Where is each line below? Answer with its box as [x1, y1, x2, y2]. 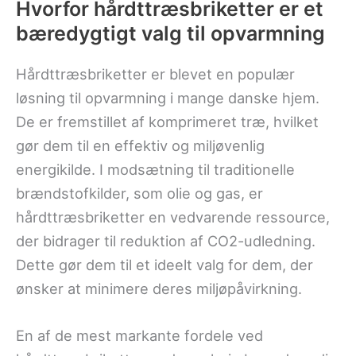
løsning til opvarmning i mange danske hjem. [16, 88, 319, 106]
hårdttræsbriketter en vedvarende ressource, [16, 207, 330, 226]
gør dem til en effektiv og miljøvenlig [16, 136, 265, 154]
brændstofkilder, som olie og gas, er [16, 184, 263, 202]
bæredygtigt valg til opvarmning [16, 21, 325, 45]
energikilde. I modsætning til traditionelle [16, 160, 295, 178]
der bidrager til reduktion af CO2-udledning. [16, 231, 315, 250]
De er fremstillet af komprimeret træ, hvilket [16, 112, 319, 130]
